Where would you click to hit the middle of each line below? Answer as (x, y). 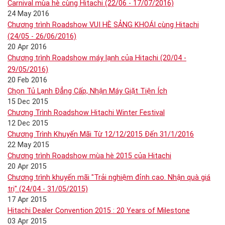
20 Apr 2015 (27, 166)
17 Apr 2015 (27, 200)
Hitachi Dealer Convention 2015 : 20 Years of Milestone (99, 211)
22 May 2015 (28, 145)
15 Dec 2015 (28, 102)
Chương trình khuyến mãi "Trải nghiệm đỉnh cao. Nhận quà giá (109, 178)
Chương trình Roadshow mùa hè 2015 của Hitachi (89, 156)
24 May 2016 (28, 14)
